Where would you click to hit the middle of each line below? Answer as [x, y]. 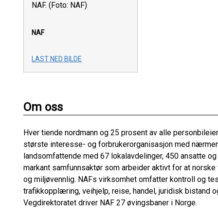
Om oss [43, 107]
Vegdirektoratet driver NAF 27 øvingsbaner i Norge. [110, 203]
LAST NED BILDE [57, 59]
